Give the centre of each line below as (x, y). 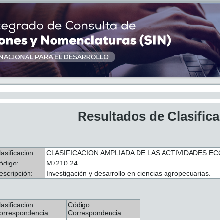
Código (79, 205)
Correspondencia (95, 213)
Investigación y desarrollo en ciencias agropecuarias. (128, 173)
